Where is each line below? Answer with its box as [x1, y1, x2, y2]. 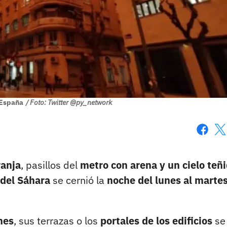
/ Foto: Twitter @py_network [25, 98, 112, 107]
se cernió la [53, 173, 104, 187]
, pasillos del [21, 158, 80, 172]
